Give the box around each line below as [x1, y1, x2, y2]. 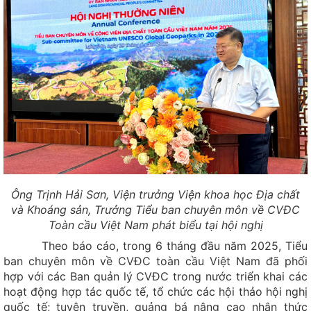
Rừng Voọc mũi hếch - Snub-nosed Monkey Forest [17, 272, 245, 285]
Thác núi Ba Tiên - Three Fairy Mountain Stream [17, 294, 234, 307]
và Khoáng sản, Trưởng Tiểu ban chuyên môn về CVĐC [11, 202, 300, 217]
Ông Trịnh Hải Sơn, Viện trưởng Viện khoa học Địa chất [11, 187, 300, 201]
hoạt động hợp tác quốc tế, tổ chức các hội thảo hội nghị [3, 284, 308, 299]
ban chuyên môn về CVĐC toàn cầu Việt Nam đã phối [3, 253, 308, 268]
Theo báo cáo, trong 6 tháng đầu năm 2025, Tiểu [3, 238, 308, 253]
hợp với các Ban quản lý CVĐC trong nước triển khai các [3, 269, 308, 283]
